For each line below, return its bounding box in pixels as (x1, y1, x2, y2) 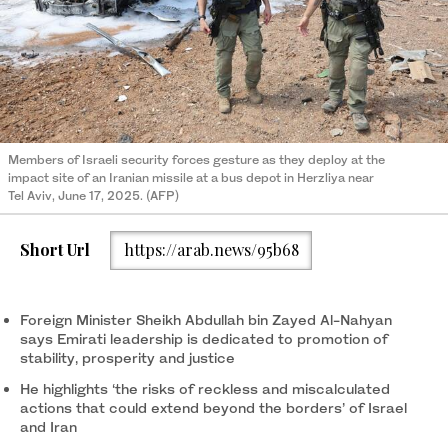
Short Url (20, 239, 90, 261)
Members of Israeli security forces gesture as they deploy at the (8, 151, 385, 167)
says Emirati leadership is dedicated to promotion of (20, 329, 388, 347)
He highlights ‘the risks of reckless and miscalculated (20, 379, 390, 397)
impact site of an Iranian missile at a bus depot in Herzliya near (8, 169, 374, 185)
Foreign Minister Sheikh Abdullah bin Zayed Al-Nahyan (20, 310, 392, 328)
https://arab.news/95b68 (123, 239, 299, 261)
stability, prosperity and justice (20, 348, 235, 366)
